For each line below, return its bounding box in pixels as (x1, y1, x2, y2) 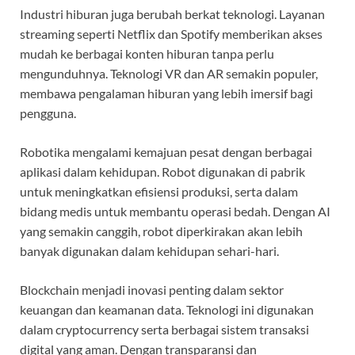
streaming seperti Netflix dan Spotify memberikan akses (20, 26, 323, 42)
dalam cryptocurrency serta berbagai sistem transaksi (20, 322, 309, 338)
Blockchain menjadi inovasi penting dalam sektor (20, 282, 284, 298)
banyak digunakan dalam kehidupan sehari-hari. (20, 243, 279, 259)
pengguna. (20, 105, 76, 121)
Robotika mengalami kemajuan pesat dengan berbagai (20, 144, 312, 160)
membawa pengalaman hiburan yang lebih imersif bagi (20, 86, 313, 101)
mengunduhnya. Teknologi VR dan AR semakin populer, (20, 66, 318, 82)
